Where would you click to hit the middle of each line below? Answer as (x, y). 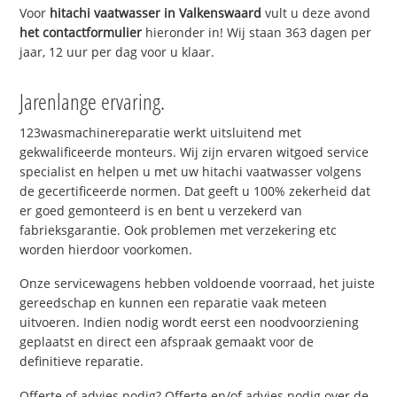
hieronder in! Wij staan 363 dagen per (257, 32)
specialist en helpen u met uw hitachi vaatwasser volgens (191, 171)
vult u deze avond (316, 12)
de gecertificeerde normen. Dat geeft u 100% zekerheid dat (195, 191)
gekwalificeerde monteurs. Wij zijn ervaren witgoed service (195, 152)
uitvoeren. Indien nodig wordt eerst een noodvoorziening (190, 323)
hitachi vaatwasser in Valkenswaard (156, 12)
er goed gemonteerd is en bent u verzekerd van (161, 210)
